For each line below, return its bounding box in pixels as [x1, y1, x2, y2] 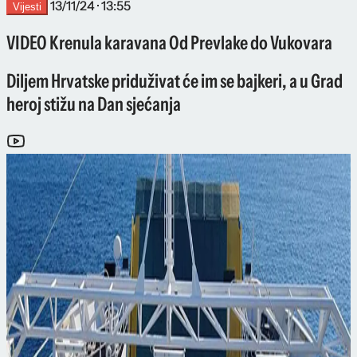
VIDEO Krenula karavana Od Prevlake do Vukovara [6, 30, 332, 54]
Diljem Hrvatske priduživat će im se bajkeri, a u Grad [6, 69, 343, 93]
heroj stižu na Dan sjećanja [6, 92, 181, 116]
